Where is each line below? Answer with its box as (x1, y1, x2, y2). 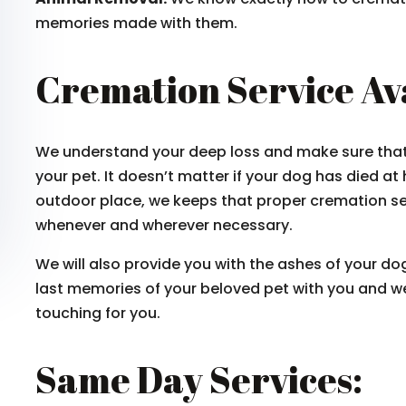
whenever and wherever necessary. (35, 215, 293, 236)
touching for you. (35, 303, 160, 324)
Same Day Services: (35, 355, 362, 404)
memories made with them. (35, 13, 237, 34)
